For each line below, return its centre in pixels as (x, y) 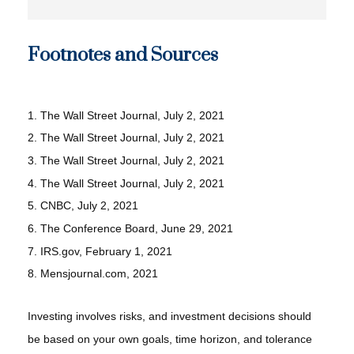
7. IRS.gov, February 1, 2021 (100, 251)
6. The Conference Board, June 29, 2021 (130, 228)
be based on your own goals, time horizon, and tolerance (170, 339)
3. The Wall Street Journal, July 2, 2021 (126, 160)
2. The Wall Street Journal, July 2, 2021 (126, 138)
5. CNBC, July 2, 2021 (83, 206)
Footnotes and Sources (123, 55)
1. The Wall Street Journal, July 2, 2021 (126, 115)
